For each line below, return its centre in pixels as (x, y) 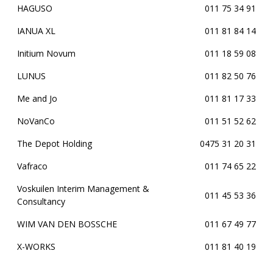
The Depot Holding (55, 144)
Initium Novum (46, 53)
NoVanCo (36, 121)
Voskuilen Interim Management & (83, 189)
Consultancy (41, 201)
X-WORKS (36, 246)
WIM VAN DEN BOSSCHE (67, 224)
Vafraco (32, 166)
